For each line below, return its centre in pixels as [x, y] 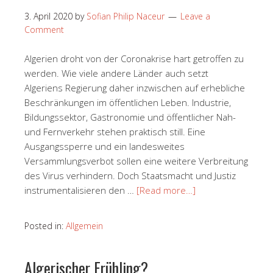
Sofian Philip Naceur [126, 16]
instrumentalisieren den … [80, 190]
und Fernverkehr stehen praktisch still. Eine [115, 131]
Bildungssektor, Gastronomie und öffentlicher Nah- [130, 117]
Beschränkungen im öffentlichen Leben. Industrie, [128, 102]
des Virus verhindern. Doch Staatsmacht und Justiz [130, 175]
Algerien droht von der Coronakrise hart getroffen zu [134, 58]
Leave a [195, 16]
